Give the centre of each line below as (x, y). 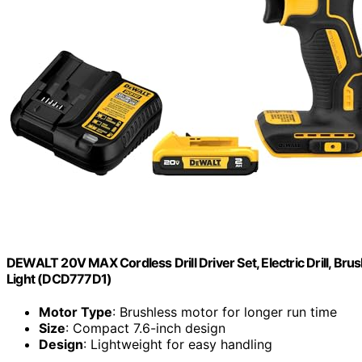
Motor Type (76, 312)
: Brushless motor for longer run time (225, 312)
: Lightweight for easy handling (178, 345)
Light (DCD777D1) (59, 278)
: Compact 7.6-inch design (145, 328)
